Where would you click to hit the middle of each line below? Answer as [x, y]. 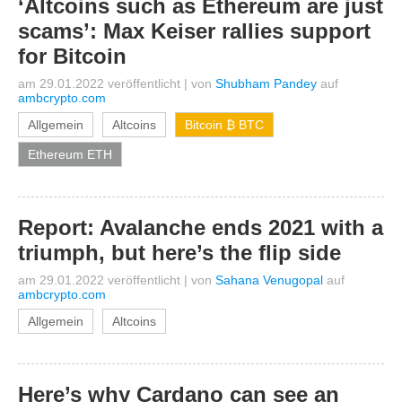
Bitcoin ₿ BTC [224, 125]
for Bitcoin [72, 56]
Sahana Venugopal [269, 280]
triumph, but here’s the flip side [179, 253]
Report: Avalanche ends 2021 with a [201, 227]
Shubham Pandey [266, 83]
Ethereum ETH [70, 154]
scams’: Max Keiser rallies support [194, 31]
